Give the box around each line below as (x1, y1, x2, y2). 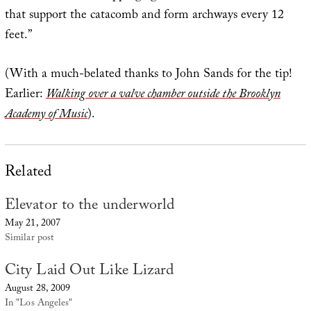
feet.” (4, 25, 32, 47)
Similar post (4, 230, 54, 248)
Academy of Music (4, 104, 87, 126)
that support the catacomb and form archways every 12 (4, 5, 284, 27)
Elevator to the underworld (4, 193, 175, 219)
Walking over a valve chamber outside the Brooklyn (45, 84, 280, 106)
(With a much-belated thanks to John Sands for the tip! (4, 64, 292, 86)
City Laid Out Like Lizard (4, 258, 174, 285)
